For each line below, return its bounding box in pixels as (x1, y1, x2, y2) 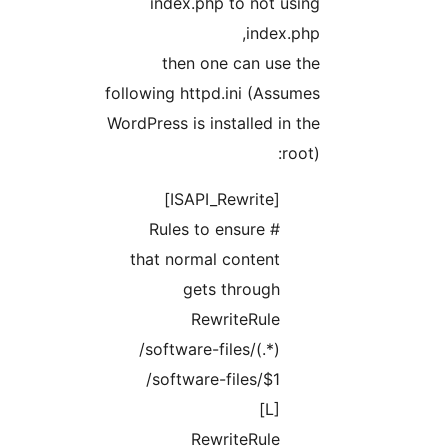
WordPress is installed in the (228, 113, 441, 134)
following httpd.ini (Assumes (226, 83, 441, 104)
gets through (304, 279, 401, 300)
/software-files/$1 (267, 369, 401, 390)
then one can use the (283, 53, 441, 74)
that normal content (251, 249, 401, 270)
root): (403, 143, 441, 164)
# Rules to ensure (270, 219, 386, 240)
